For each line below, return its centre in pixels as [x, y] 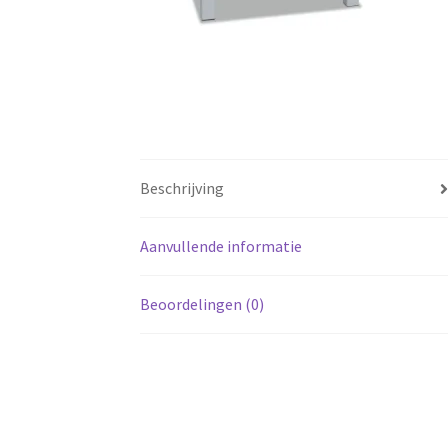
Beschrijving [182, 188]
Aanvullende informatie [221, 246]
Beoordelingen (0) [202, 304]
